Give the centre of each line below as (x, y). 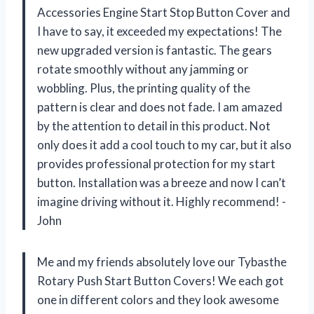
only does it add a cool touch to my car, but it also (164, 144)
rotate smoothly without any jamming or (143, 69)
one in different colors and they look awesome (158, 299)
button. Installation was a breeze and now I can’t (162, 182)
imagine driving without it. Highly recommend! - (162, 201)
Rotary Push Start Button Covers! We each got (161, 280)
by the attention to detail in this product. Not (154, 125)
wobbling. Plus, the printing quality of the (144, 88)
